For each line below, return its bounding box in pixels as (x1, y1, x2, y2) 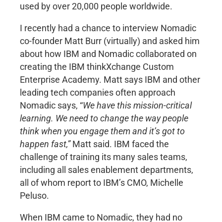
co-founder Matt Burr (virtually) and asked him (20, 36, 200, 46)
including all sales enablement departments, (20, 165, 193, 175)
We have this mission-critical (83, 100, 192, 111)
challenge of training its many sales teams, (20, 152, 187, 162)
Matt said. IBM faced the (72, 139, 169, 149)
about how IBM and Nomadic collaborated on (20, 49, 197, 59)
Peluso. (20, 190, 49, 201)
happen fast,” (20, 139, 72, 149)
